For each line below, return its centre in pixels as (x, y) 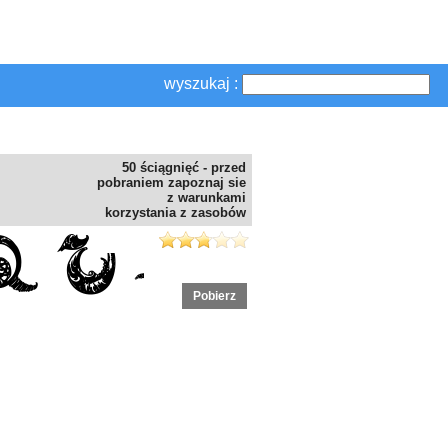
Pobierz (214, 296)
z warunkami (206, 198)
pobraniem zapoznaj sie (171, 183)
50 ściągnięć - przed (184, 168)
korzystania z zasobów (175, 213)
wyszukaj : (201, 83)
